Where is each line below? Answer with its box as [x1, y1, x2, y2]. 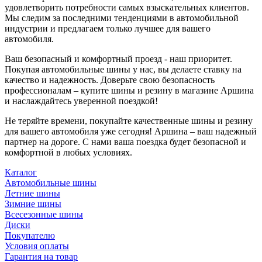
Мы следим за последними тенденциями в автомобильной [5, 12, 239, 23]
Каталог [5, 167, 37, 177]
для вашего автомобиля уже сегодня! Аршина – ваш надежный [5, 126, 257, 136]
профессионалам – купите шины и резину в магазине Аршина [5, 85, 254, 95]
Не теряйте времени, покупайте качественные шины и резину [5, 115, 253, 126]
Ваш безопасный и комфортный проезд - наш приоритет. [5, 53, 232, 64]
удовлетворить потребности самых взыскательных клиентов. [5, 2, 249, 12]
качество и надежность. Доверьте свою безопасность [5, 74, 215, 85]
